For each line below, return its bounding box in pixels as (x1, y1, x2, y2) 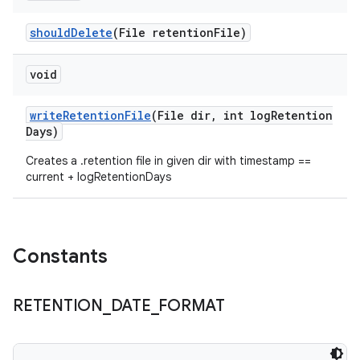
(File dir (151, 108, 211, 123)
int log (217, 108, 271, 123)
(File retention (112, 25, 214, 40)
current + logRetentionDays (26, 170, 171, 184)
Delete (71, 25, 112, 40)
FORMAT (158, 296, 225, 316)
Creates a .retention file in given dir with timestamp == (26, 153, 311, 168)
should (30, 25, 71, 40)
